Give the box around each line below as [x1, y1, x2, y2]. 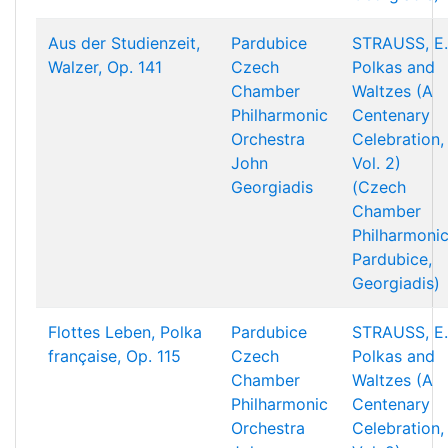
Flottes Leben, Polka [48, 322, 202, 342]
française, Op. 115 [48, 346, 181, 366]
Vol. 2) [352, 153, 401, 173]
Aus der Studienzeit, [48, 33, 200, 53]
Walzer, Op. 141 [48, 57, 162, 77]
